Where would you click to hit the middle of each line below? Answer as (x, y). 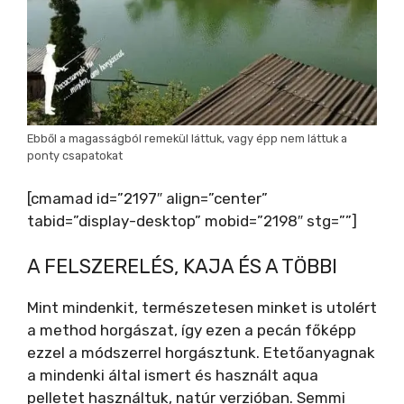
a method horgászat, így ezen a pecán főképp (192, 330)
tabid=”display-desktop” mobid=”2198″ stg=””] (192, 220)
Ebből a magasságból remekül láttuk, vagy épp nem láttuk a (187, 138)
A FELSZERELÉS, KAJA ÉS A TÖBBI (182, 266)
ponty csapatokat (75, 156)
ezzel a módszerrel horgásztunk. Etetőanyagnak (201, 353)
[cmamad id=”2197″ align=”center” (147, 198)
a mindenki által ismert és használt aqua (173, 375)
